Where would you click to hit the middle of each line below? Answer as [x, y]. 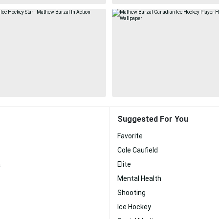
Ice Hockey [134, 207]
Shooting [131, 193]
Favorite [130, 136]
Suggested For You [153, 119]
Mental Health [139, 178]
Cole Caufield [138, 150]
